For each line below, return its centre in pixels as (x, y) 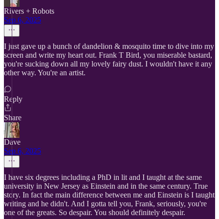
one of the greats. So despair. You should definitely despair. (95, 212)
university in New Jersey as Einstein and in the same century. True (106, 186)
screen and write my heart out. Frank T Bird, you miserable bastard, (108, 55)
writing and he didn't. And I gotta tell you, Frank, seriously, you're (105, 204)
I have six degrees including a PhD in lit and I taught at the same (103, 177)
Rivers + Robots (29, 11)
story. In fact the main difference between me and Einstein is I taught (109, 195)
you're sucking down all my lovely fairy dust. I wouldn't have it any (108, 64)
